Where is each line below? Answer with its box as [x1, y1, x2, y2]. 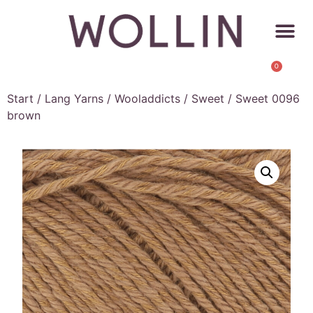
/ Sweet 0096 [224, 92, 300, 105]
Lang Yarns [45, 92, 103, 105]
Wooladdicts [115, 92, 180, 105]
